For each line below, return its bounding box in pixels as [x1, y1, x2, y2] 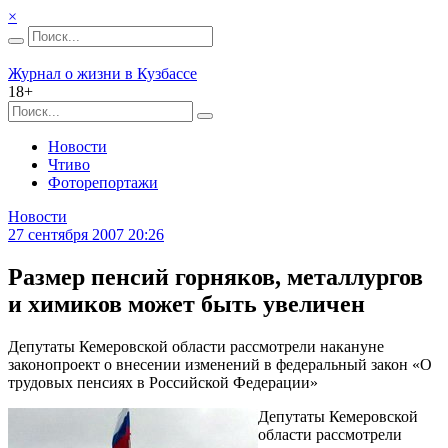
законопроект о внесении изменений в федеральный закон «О [8, 355, 432, 373]
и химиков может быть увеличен [8, 290, 365, 317]
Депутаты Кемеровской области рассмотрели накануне [8, 337, 384, 355]
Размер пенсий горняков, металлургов [8, 263, 423, 290]
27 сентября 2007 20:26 [8, 226, 164, 243]
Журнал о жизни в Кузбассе [8, 65, 197, 82]
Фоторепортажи [48, 174, 158, 191]
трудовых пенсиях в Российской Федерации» [8, 373, 318, 391]
